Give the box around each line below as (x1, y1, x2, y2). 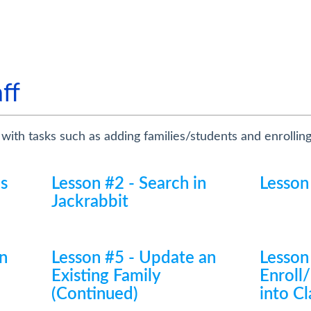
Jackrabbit (51, 194, 128, 210)
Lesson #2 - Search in (51, 176, 206, 192)
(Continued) (51, 286, 138, 303)
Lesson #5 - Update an (51, 250, 216, 267)
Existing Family (51, 268, 160, 285)
